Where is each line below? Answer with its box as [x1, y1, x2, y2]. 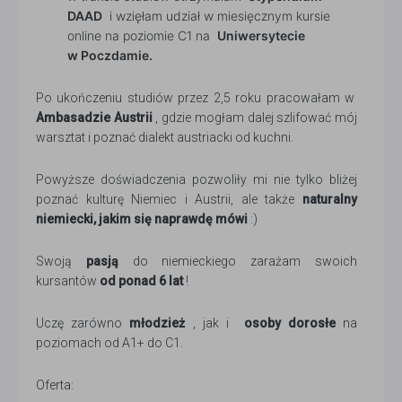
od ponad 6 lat [100, 274, 183, 289]
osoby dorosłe [243, 316, 336, 331]
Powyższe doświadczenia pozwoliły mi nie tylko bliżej [36, 172, 357, 188]
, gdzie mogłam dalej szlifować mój [152, 110, 358, 126]
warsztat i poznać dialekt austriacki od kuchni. [36, 130, 293, 145]
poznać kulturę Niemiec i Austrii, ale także [36, 192, 302, 207]
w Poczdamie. [67, 48, 153, 64]
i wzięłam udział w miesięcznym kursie [102, 8, 330, 24]
